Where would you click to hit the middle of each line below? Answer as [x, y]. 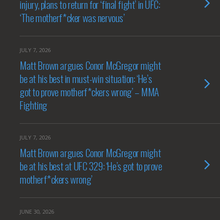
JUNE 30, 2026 [37, 211]
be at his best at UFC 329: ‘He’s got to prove [91, 166]
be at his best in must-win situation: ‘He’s [86, 78]
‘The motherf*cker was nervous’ [72, 17]
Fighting [33, 105]
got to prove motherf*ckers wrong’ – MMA [89, 92]
